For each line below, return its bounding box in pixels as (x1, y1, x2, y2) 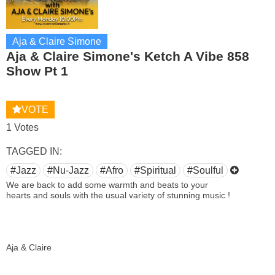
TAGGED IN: (6, 146, 62, 157)
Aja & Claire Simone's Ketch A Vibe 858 (6, 49, 249, 63)
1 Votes (6, 122, 39, 133)
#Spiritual (134, 165, 176, 176)
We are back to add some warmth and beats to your (6, 180, 208, 190)
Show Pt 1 (6, 64, 68, 78)
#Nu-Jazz (47, 165, 89, 176)
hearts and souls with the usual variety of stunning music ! (6, 190, 230, 200)
